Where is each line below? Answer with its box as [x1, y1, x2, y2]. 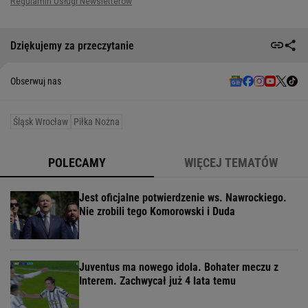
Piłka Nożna [74, 116, 120, 128]
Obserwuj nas [10, 76, 61, 87]
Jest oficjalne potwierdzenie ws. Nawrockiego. [79, 191, 287, 205]
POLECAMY [48, 155, 106, 170]
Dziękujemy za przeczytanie [10, 38, 134, 52]
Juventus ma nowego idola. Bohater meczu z [79, 261, 278, 274]
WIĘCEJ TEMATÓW [184, 155, 278, 170]
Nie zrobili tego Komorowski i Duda [79, 205, 235, 219]
